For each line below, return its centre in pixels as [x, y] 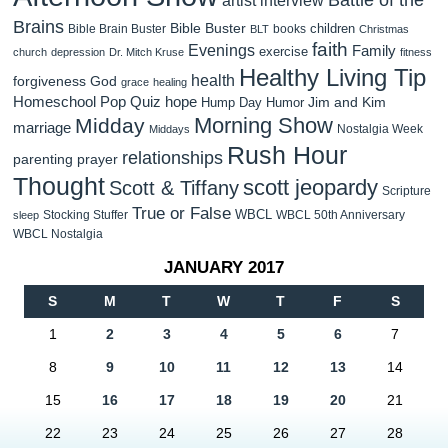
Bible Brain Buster [117, 28]
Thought [59, 186]
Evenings [221, 50]
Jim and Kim [347, 101]
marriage [42, 127]
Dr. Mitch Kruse [146, 51]
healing [170, 81]
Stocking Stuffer [85, 214]
